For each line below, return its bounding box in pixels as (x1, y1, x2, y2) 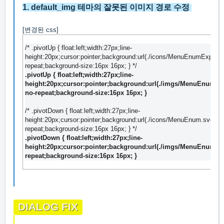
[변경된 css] (22, 26, 58, 34)
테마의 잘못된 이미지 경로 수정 (75, 3, 189, 12)
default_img (31, 3, 75, 12)
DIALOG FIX (18, 201, 78, 213)
